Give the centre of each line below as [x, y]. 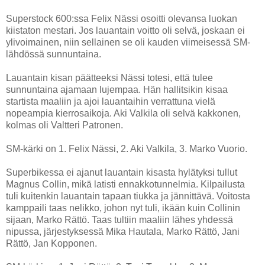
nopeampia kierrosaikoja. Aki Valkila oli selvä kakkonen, [123, 113]
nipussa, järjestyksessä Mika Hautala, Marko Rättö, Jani [123, 231]
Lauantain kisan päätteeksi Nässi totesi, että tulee [109, 77]
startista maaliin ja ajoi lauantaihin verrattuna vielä [111, 101]
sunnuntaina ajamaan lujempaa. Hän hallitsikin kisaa [117, 89]
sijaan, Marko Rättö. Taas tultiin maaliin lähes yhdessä [119, 219]
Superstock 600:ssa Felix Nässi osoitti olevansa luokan [122, 18]
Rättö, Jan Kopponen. [51, 243]
